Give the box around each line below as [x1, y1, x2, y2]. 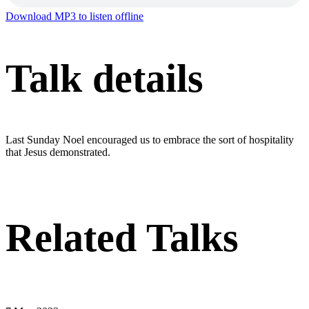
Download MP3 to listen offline [6, 10, 143, 23]
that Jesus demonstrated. [6, 146, 110, 158]
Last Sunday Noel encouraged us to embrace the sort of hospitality [6, 133, 294, 146]
